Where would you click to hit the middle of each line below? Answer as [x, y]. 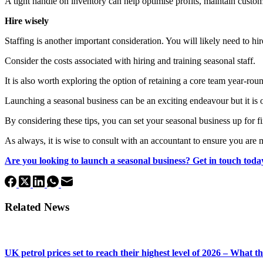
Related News [37, 207]
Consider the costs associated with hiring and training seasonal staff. [130, 60]
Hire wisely [27, 21]
